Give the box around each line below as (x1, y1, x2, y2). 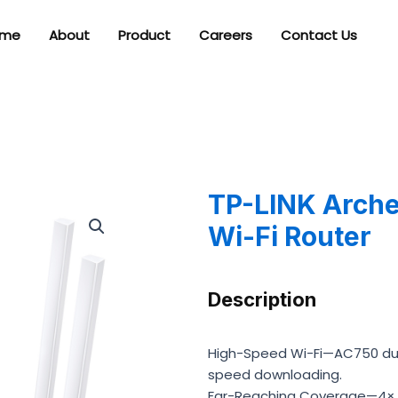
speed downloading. (208, 365, 342, 385)
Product (117, 26, 171, 44)
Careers (198, 26, 252, 44)
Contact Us (280, 26, 357, 44)
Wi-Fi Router (208, 220, 371, 252)
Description (208, 288, 316, 311)
